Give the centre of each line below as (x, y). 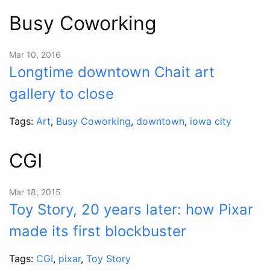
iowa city (211, 121)
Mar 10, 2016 (35, 54)
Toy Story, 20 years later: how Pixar (131, 209)
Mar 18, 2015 (35, 192)
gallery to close (61, 93)
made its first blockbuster (98, 231)
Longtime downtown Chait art (112, 72)
